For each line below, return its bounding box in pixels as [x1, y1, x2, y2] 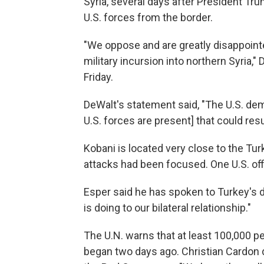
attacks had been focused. [84, 158, 208, 171]
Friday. [84, 71, 113, 84]
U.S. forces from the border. [84, 11, 213, 24]
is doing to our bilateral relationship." [84, 202, 251, 214]
